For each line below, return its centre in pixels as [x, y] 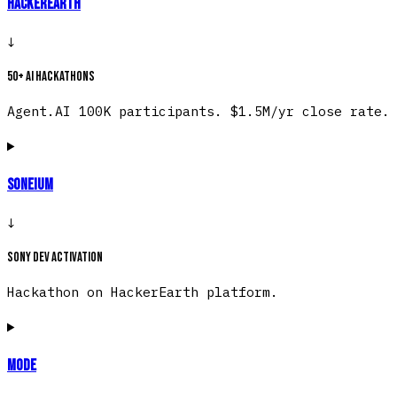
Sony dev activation [55, 258]
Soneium [30, 184]
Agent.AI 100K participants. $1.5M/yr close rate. [198, 112]
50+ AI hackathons [51, 77]
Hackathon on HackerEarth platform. [143, 292]
